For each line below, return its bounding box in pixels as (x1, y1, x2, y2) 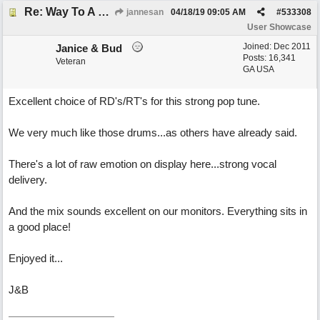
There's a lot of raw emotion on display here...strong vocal (9, 158, 276, 170)
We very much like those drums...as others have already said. (9, 126, 297, 139)
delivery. (9, 174, 47, 186)
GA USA (243, 64, 274, 74)
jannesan (124, 7, 164, 17)
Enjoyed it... (9, 252, 63, 264)
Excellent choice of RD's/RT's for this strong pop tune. (9, 95, 260, 107)
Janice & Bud (56, 42, 122, 54)
